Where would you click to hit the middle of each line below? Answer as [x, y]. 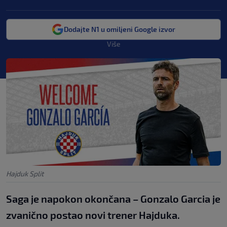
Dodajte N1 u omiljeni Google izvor [120, 29]
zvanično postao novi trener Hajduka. [93, 215]
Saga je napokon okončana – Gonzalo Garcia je [113, 198]
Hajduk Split [25, 173]
